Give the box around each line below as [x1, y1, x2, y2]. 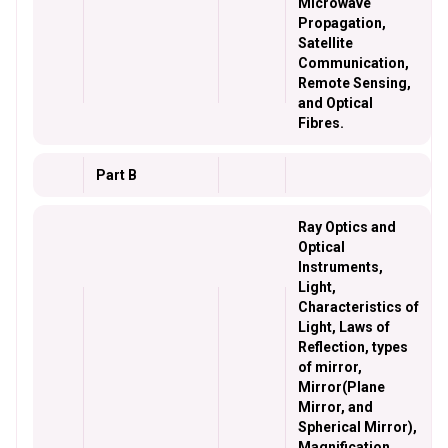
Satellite [298, 35, 353, 51]
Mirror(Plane [298, 379, 385, 395]
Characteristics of [298, 299, 419, 315]
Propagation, [298, 15, 386, 31]
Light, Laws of [298, 319, 390, 335]
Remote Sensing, [298, 75, 411, 91]
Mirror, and [298, 399, 373, 415]
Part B [96, 167, 137, 183]
